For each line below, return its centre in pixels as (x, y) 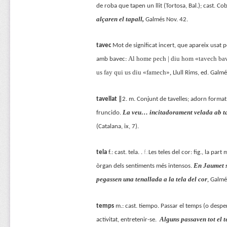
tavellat (106, 99)
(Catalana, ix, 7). (117, 126)
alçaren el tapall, (120, 19)
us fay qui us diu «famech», (134, 72)
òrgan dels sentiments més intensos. (145, 166)
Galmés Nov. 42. (166, 20)
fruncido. (109, 112)
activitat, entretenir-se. (128, 219)
